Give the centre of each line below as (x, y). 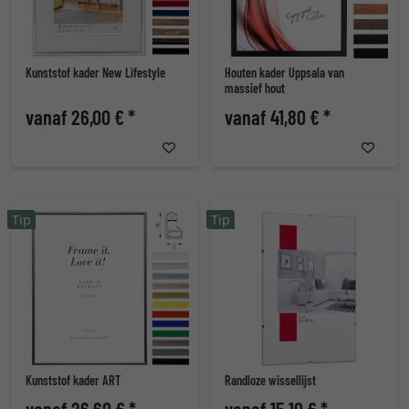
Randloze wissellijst (270, 380)
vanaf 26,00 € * (80, 117)
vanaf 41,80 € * (278, 117)
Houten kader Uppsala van (284, 73)
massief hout (255, 88)
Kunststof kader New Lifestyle (95, 73)
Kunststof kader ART (73, 380)
